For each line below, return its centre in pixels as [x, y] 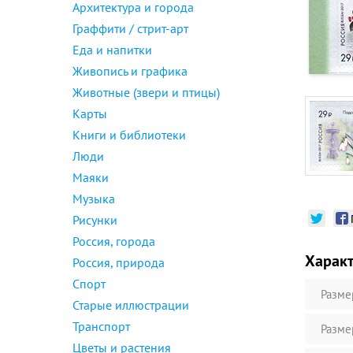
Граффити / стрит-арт [130, 28]
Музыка [94, 199]
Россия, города [114, 241]
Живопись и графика [130, 71]
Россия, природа [119, 262]
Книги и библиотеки [129, 135]
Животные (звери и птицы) [146, 92]
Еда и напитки [112, 50]
